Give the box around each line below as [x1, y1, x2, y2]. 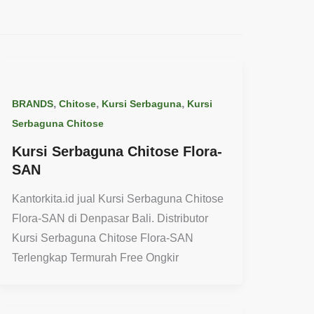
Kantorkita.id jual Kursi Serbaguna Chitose [11, 193, 224, 205]
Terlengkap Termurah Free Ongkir [11, 252, 179, 264]
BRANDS [11, 98, 53, 109]
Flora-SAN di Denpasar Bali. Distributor [11, 212, 208, 225]
